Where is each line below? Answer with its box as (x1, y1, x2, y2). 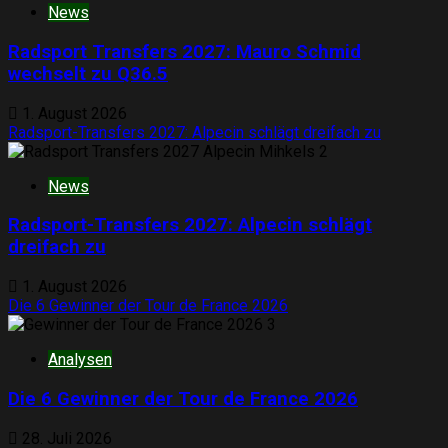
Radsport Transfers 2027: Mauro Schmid (8, 41, 361, 63)
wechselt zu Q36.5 (8, 63, 168, 85)
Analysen (48, 350, 112, 370)
